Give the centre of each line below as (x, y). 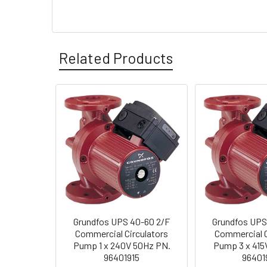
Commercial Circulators (122, 233)
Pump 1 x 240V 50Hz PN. (122, 245)
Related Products (116, 58)
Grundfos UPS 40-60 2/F (122, 221)
